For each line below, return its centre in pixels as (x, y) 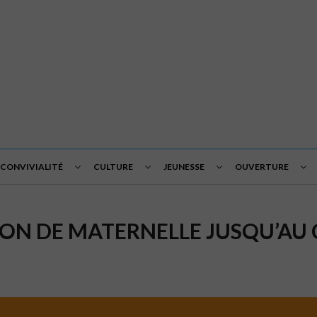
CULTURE (113, 167)
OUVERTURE (262, 167)
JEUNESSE (184, 167)
